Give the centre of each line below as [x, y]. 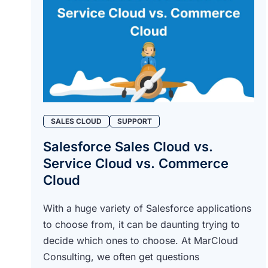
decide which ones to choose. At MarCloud [141, 240]
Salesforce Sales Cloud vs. [128, 146]
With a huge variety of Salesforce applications [147, 208]
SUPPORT [135, 121]
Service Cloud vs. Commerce [136, 163]
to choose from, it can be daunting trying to [141, 224]
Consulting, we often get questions [121, 256]
